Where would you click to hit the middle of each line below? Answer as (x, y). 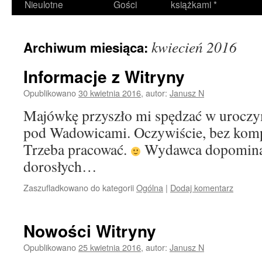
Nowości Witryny (90, 231)
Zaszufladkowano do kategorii (79, 187)
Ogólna (150, 187)
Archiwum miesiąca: (87, 47)
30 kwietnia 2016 (110, 93)
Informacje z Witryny (104, 76)
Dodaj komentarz (202, 187)
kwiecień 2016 (194, 47)
